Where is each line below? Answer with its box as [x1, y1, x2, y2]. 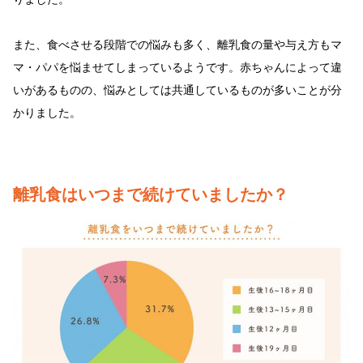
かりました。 [13, 106, 81, 120]
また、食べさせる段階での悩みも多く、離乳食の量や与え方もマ [13, 38, 342, 52]
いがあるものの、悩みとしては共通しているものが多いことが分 [13, 83, 342, 97]
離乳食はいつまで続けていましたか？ [13, 186, 288, 204]
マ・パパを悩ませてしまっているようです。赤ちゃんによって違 [13, 61, 342, 75]
